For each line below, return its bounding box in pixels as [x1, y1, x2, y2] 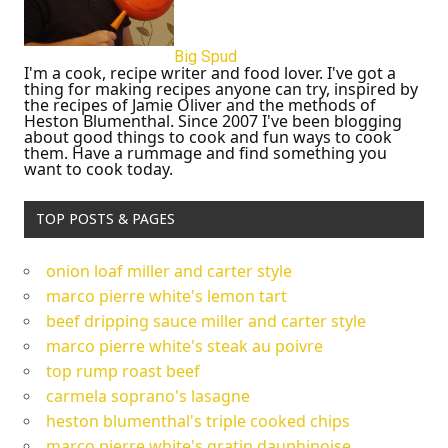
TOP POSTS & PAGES [35, 211, 175, 228]
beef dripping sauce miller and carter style [46, 310, 366, 333]
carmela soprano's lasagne [46, 385, 250, 408]
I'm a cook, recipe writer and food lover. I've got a [24, 61, 396, 84]
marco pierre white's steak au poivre [46, 335, 323, 358]
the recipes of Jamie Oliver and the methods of [24, 93, 376, 116]
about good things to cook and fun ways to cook [24, 125, 392, 148]
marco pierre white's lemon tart [46, 285, 287, 308]
